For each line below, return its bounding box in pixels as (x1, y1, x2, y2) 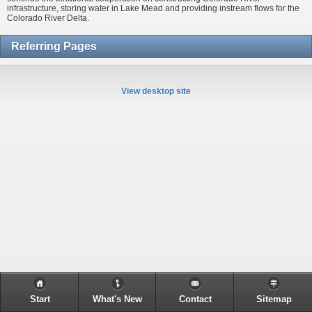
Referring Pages (11, 40, 97, 52)
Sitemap (256, 295, 292, 304)
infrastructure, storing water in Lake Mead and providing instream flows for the (7, 3, 299, 14)
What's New (93, 295, 142, 304)
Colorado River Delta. (7, 13, 89, 24)
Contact (178, 295, 212, 304)
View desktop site (121, 86, 191, 96)
